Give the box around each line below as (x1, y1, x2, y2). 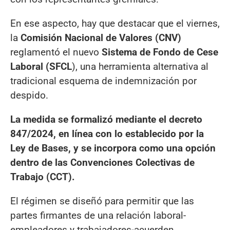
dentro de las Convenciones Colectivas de (10, 156, 195, 168)
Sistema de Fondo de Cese (99, 46, 218, 58)
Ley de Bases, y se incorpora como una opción (10, 142, 216, 154)
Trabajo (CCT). (10, 170, 75, 183)
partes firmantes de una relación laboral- (10, 209, 186, 222)
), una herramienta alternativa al (72, 60, 208, 72)
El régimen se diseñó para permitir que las (10, 195, 194, 207)
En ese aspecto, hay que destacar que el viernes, (10, 17, 220, 29)
